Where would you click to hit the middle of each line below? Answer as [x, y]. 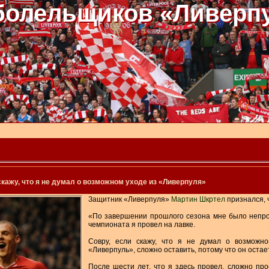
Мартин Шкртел [198, 199]
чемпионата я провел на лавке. [142, 224]
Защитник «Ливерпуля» [130, 199]
